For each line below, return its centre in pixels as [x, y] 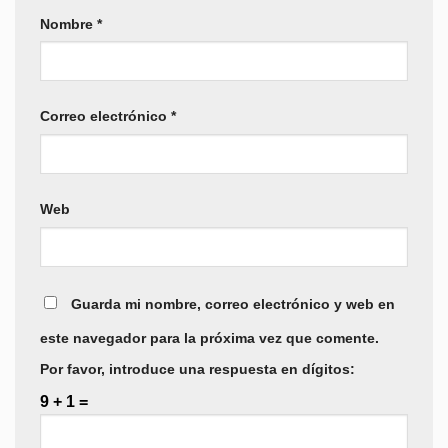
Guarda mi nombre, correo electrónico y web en [233, 304]
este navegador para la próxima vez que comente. [209, 338]
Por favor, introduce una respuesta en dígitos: [197, 369]
